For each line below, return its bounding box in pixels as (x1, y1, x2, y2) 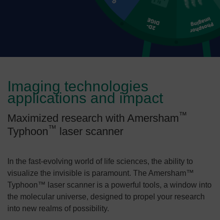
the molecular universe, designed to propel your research (7, 192, 205, 201)
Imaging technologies (7, 78, 148, 94)
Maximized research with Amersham (7, 112, 179, 124)
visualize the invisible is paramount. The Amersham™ (7, 169, 194, 177)
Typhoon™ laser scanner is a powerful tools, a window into (7, 181, 212, 189)
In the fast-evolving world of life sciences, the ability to (7, 157, 193, 165)
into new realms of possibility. (7, 204, 109, 213)
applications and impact (7, 90, 163, 106)
